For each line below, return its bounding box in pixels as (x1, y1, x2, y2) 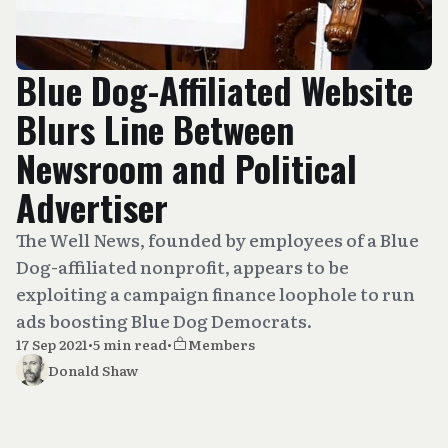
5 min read (93, 334, 167, 354)
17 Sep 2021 (16, 334, 88, 354)
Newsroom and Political (16, 141, 357, 194)
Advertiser (16, 180, 168, 233)
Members (188, 334, 255, 354)
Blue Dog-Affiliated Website (16, 63, 413, 116)
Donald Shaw (48, 360, 138, 380)
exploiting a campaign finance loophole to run (16, 281, 415, 306)
